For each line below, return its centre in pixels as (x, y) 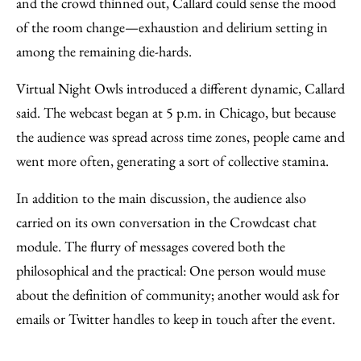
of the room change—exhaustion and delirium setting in (172, 27)
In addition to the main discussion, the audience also (161, 197)
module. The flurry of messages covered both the (151, 246)
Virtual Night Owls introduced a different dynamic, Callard (180, 88)
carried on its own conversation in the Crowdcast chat (166, 222)
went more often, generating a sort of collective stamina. (172, 160)
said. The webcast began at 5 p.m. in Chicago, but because (176, 112)
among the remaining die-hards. (104, 51)
